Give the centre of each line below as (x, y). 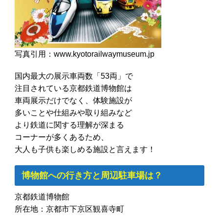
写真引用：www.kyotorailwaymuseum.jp (85, 54)
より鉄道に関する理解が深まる (69, 125)
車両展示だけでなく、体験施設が (73, 101)
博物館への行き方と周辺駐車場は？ (92, 176)
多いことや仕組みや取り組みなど (73, 113)
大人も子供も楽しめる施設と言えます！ (85, 150)
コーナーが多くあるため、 (62, 137)
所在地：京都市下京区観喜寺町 (69, 209)
